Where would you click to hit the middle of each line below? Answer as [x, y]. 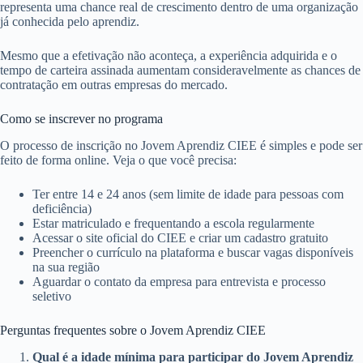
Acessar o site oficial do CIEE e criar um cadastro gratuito [180, 238]
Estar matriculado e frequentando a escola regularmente [173, 224]
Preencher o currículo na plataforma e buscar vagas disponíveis [193, 253]
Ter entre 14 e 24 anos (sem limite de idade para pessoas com [188, 194]
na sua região [66, 267]
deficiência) [62, 209]
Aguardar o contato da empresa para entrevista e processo [179, 282]
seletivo [52, 297]
